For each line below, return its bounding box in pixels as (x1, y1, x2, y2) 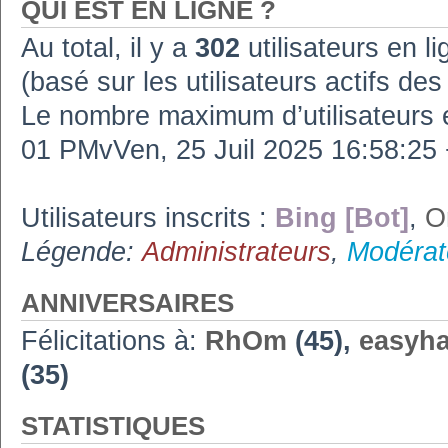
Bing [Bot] (275, 202, 409, 233)
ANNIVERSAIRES (21, 288, 234, 317)
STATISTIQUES (21, 411, 205, 440)
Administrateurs (142, 236, 331, 267)
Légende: (21, 236, 142, 267)
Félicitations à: (21, 325, 205, 356)
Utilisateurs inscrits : (21, 202, 275, 233)
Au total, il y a (21, 32, 195, 63)
